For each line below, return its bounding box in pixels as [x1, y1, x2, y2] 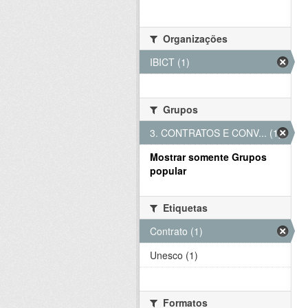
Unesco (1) [150, 248, 198, 263]
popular [150, 164, 186, 178]
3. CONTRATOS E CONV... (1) [150, 126, 282, 140]
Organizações [160, 32, 228, 46]
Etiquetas [160, 201, 208, 215]
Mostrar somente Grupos [150, 150, 267, 164]
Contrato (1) [150, 224, 203, 239]
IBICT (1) [150, 55, 190, 69]
